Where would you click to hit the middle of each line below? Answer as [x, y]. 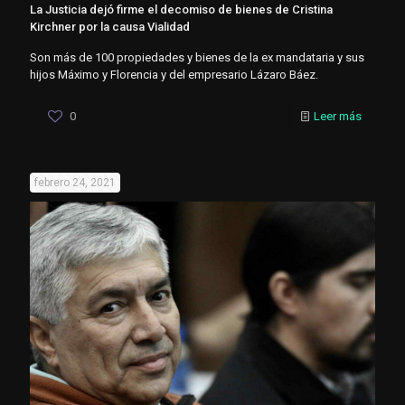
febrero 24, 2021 [75, 182]
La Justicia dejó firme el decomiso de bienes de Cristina [181, 9]
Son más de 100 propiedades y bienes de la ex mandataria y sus [197, 57]
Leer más [338, 116]
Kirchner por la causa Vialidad [110, 26]
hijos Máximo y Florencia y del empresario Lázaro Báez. [174, 74]
